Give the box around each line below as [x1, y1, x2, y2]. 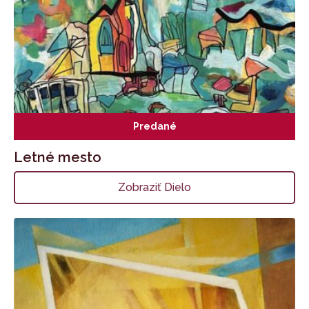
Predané [132, 121, 177, 132]
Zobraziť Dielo [118, 181, 191, 195]
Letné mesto [14, 149, 101, 166]
